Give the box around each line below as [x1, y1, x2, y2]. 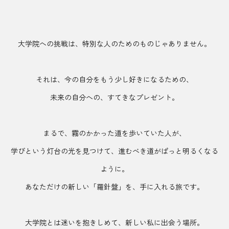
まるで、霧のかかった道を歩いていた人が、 [43, 128, 186, 139]
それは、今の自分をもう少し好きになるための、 [36, 74, 193, 85]
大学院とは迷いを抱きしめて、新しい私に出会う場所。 [25, 217, 204, 228]
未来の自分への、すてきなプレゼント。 [50, 92, 179, 103]
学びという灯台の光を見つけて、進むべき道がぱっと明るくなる [11, 146, 218, 156]
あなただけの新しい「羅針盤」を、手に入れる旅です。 [25, 181, 204, 192]
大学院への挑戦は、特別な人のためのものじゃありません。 [18, 38, 211, 49]
